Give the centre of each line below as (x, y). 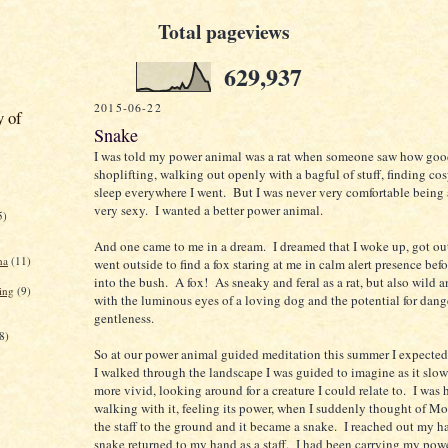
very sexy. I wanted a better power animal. (208, 209)
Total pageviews (224, 31)
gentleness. (124, 317)
